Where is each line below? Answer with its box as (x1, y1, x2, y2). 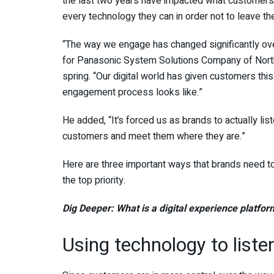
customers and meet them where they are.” (62, 129, 245, 144)
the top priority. (62, 173, 125, 188)
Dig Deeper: (62, 201, 116, 217)
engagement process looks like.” (62, 85, 202, 100)
